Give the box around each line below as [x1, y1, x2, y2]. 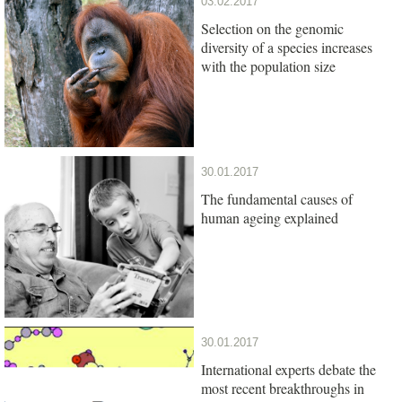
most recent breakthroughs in [201, 378, 364, 398]
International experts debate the [201, 359, 376, 379]
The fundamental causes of [201, 188, 353, 208]
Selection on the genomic [201, 18, 344, 38]
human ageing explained [201, 207, 338, 227]
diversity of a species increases [201, 37, 372, 57]
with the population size [201, 56, 336, 75]
